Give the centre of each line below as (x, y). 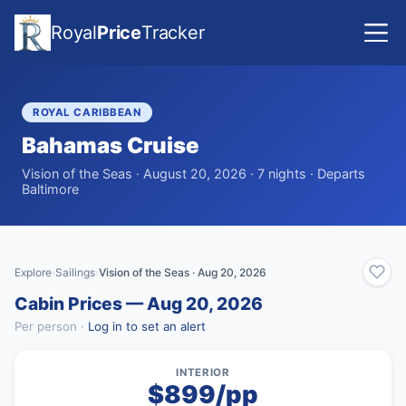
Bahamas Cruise (111, 146)
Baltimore (50, 189)
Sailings (75, 273)
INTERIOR (203, 372)
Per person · (51, 327)
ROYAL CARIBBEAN (87, 112)
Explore (33, 273)
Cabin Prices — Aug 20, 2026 (139, 303)
